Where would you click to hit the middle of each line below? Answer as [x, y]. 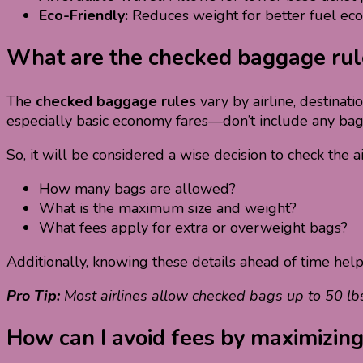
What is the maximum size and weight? [168, 208]
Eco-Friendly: [83, 15]
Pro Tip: [35, 295]
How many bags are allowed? [137, 188]
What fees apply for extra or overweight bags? [193, 227]
